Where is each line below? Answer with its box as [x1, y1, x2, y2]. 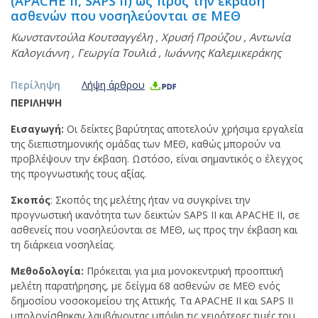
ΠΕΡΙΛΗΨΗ [11, 96, 62, 109]
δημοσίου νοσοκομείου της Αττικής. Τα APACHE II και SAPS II [11, 294, 293, 307]
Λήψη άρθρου [82, 78, 145, 92]
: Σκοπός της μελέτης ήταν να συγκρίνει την [50, 193, 251, 207]
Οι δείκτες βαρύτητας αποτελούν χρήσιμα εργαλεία [64, 122, 303, 136]
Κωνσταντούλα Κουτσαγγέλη [11, 30, 153, 44]
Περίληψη [11, 78, 60, 92]
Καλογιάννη [11, 45, 69, 60]
